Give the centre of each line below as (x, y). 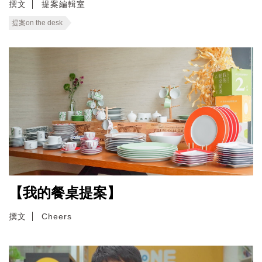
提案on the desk (37, 23)
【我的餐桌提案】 (65, 193)
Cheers (57, 216)
